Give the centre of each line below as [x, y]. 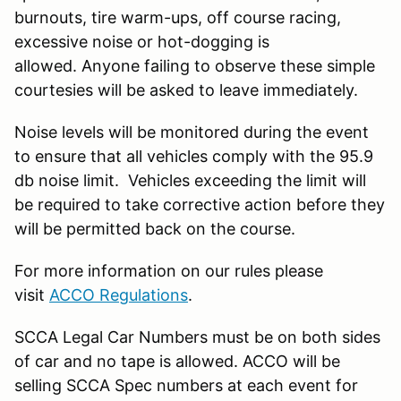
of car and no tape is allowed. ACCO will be [177, 361]
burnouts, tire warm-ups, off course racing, [178, 17]
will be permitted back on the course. [155, 228]
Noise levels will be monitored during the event [192, 132]
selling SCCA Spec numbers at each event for [186, 385]
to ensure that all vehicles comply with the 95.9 [194, 156]
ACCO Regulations [119, 294]
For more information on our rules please [169, 270]
